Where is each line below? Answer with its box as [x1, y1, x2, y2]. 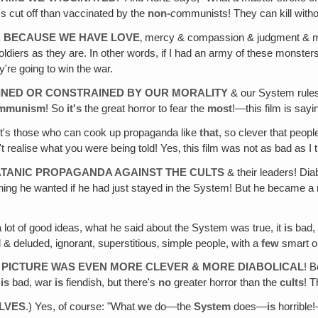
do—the [152, 301, 194, 313]
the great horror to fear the [82, 103, 208, 115]
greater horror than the [171, 277, 280, 289]
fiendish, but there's [63, 277, 159, 289]
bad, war [9, 277, 55, 289]
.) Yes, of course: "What [26, 301, 138, 313]
